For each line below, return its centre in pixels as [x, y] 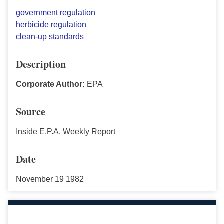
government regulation [56, 12]
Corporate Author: [51, 84]
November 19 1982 [50, 179]
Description [41, 64]
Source [31, 111]
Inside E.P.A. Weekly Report [66, 131]
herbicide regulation [51, 24]
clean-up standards [50, 36]
